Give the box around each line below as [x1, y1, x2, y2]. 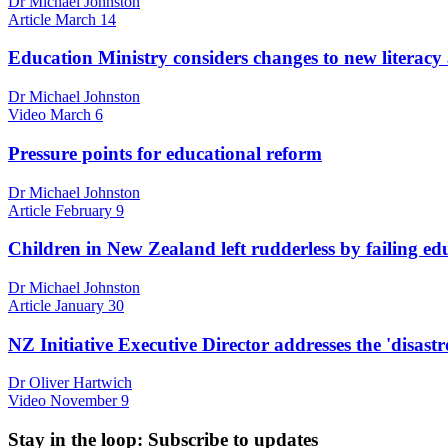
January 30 [55, 296, 124, 314]
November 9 [50, 392, 129, 410]
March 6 [50, 106, 103, 124]
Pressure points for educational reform [8, 142, 322, 164]
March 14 [55, 10, 116, 28]
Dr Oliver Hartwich [8, 374, 132, 392]
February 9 [55, 201, 124, 219]
